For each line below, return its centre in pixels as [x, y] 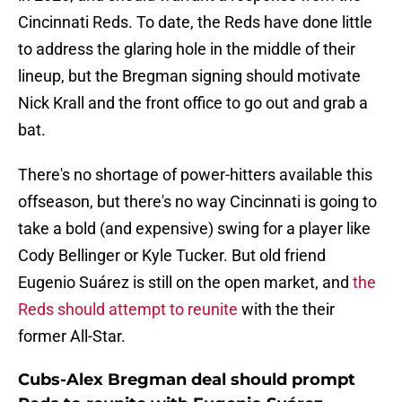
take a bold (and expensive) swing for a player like [194, 229]
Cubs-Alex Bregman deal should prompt [187, 380]
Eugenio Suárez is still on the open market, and [185, 283]
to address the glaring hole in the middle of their [187, 49]
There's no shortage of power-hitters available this [195, 175]
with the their [286, 310]
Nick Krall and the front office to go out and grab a [193, 103]
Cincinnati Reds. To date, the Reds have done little [195, 22]
